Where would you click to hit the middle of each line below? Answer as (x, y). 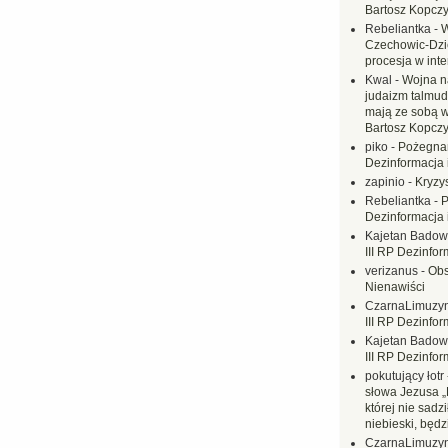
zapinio (385, 182)
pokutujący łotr (404, 376)
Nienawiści (395, 287)
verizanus (391, 271)
